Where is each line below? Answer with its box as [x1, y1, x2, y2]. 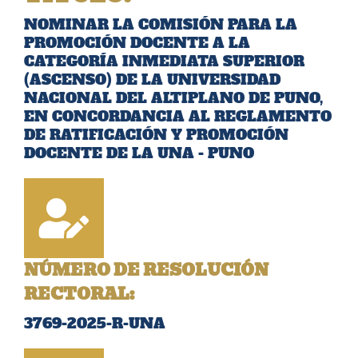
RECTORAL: [24, 280, 134, 307]
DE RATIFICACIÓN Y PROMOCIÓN [24, 124, 288, 145]
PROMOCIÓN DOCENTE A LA [24, 32, 250, 53]
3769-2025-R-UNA [24, 312, 165, 333]
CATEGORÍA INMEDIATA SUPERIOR [24, 50, 304, 71]
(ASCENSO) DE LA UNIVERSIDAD [24, 69, 280, 89]
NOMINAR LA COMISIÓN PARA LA [24, 14, 297, 34]
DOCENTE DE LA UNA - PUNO [24, 142, 254, 163]
